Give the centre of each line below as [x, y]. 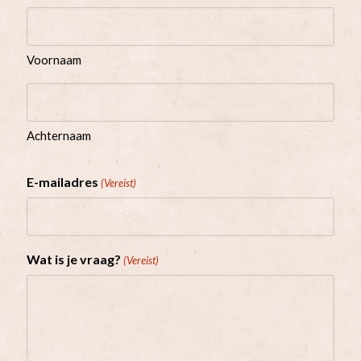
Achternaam [59, 135]
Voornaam [54, 59]
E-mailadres [62, 182]
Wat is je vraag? [74, 259]
